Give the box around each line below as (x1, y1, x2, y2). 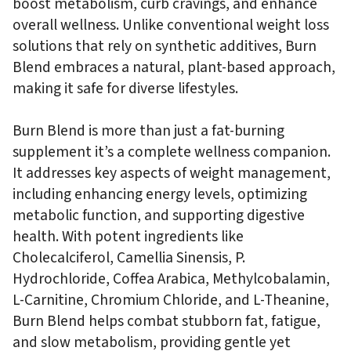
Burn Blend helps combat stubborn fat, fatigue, (13, 309, 320, 332)
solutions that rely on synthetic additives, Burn (13, 34, 317, 57)
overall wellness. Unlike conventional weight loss (13, 13, 329, 36)
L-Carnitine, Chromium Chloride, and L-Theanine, (13, 288, 329, 311)
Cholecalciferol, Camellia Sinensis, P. (13, 246, 245, 269)
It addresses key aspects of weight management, (13, 161, 331, 184)
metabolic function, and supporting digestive (13, 204, 305, 226)
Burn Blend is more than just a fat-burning (13, 119, 284, 142)
